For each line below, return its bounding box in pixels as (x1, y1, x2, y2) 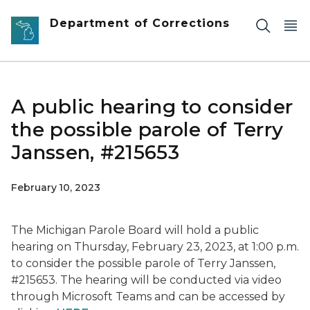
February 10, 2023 (11, 181, 100, 194)
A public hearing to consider (11, 95, 293, 118)
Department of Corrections (50, 17, 230, 30)
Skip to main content (6, 8, 118, 21)
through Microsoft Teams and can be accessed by (11, 290, 285, 303)
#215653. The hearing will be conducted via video (11, 273, 282, 286)
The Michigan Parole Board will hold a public (11, 224, 259, 237)
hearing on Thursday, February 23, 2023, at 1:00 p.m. (11, 240, 299, 253)
